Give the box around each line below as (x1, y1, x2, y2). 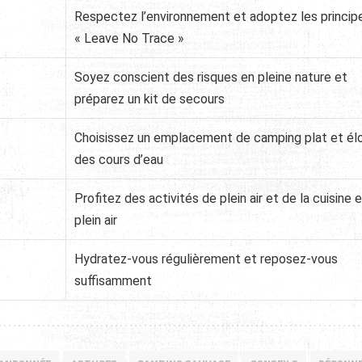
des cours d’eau (74, 151, 163, 167)
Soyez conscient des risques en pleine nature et (74, 69, 347, 85)
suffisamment (74, 272, 152, 288)
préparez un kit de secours (74, 90, 225, 107)
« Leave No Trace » (74, 30, 184, 46)
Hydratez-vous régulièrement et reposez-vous (74, 250, 338, 267)
